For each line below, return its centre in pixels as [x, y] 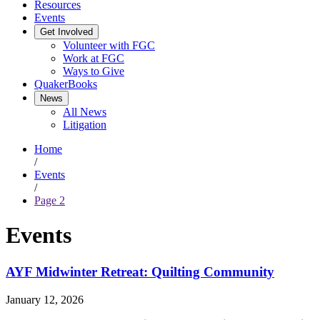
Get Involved [66, 32]
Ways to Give [94, 71]
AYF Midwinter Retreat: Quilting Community [140, 271]
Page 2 [50, 200]
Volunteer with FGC [109, 45]
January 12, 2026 [45, 299]
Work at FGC [94, 58]
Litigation [85, 125]
